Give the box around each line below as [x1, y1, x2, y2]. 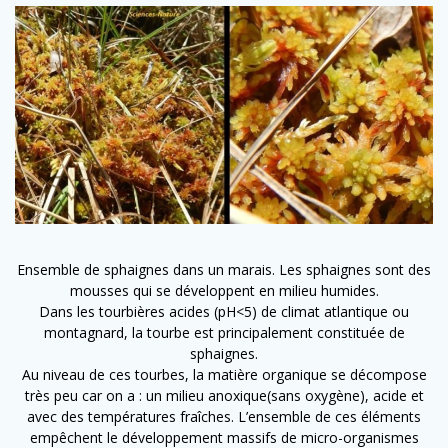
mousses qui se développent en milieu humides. [69, 281, 379, 301]
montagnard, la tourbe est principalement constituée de [43, 323, 405, 343]
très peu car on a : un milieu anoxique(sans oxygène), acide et [24, 386, 424, 406]
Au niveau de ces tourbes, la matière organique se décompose [21, 365, 427, 385]
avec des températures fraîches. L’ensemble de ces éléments [27, 407, 421, 427]
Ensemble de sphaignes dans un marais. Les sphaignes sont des [17, 260, 431, 280]
